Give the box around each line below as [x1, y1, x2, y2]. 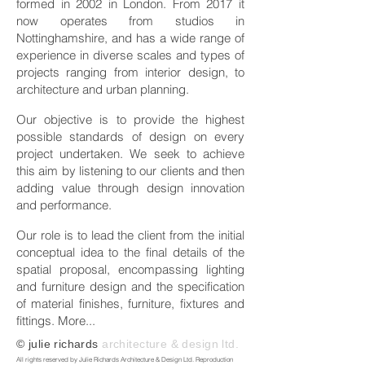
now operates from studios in [16, 13, 244, 29]
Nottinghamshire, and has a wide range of [16, 30, 244, 46]
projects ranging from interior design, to [16, 64, 244, 80]
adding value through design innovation [16, 180, 244, 196]
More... [58, 313, 95, 328]
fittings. [16, 313, 58, 328]
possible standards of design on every [16, 129, 244, 144]
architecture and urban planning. [16, 81, 189, 97]
